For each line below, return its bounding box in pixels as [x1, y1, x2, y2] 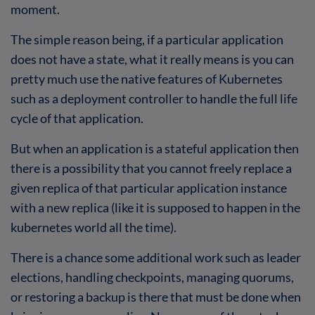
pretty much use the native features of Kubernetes [11, 71, 283, 86]
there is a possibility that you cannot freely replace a [11, 160, 292, 175]
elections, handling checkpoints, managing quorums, [11, 269, 294, 284]
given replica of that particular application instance [11, 180, 287, 195]
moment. [11, 1, 60, 16]
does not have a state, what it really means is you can [11, 51, 294, 66]
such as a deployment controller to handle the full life [11, 91, 297, 105]
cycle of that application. [11, 110, 146, 125]
